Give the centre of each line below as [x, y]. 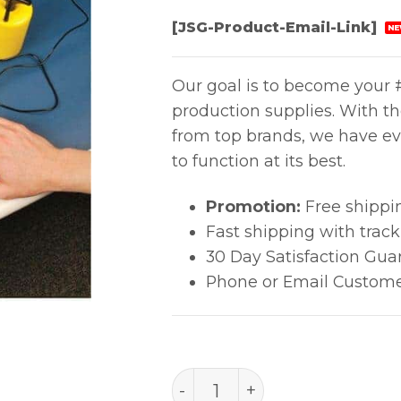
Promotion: [253, 207]
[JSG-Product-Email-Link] [276, 27]
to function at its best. [258, 161]
